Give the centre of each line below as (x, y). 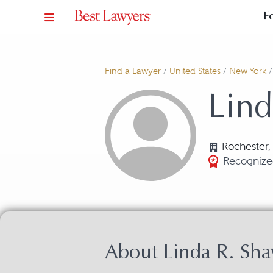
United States (195, 71)
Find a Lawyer (133, 71)
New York (248, 71)
